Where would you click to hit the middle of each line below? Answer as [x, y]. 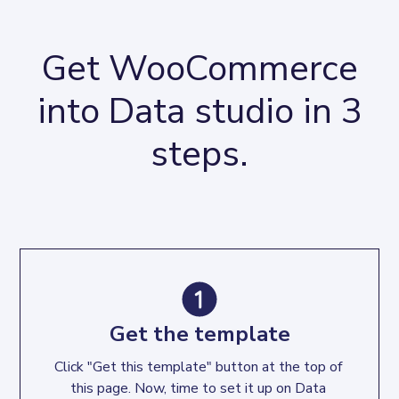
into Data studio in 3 [199, 111]
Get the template [199, 334]
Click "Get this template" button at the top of [199, 366]
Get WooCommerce [199, 68]
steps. [199, 154]
